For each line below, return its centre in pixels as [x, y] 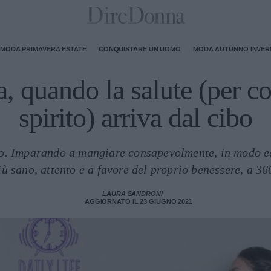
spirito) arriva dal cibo [135, 118]
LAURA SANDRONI [132, 194]
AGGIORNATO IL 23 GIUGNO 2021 [139, 201]
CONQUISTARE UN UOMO [139, 49]
